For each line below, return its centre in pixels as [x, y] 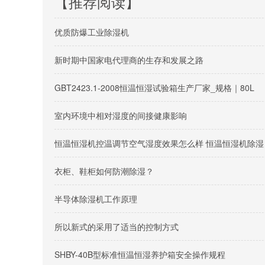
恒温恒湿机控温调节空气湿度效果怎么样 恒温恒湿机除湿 [159, 143]
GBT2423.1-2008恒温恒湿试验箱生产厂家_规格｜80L [154, 88]
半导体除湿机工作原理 [96, 199]
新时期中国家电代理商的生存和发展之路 [129, 60]
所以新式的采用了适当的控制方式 [117, 227]
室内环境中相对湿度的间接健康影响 [121, 115]
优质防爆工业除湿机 [92, 32]
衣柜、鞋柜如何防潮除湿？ [104, 171]
